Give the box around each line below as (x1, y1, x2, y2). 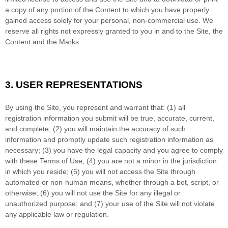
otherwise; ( (5, 188, 43, 197)
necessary (5, 146, 38, 154)
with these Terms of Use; (5, 156, 84, 165)
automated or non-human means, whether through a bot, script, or (5, 178, 219, 186)
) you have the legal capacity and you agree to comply (49, 146, 223, 154)
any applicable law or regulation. (5, 210, 109, 218)
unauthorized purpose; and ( (5, 199, 97, 208)
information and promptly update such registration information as (5, 135, 213, 144)
